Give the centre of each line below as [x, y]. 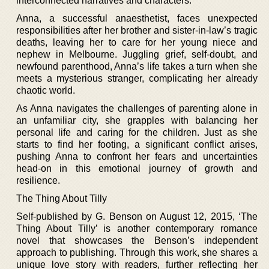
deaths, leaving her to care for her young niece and [137, 42]
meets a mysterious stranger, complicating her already [137, 78]
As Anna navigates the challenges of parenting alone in [137, 108]
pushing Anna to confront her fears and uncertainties [137, 156]
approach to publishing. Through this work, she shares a [137, 252]
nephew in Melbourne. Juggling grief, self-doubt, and [137, 54]
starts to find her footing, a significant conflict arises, [137, 144]
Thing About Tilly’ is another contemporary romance [137, 228]
